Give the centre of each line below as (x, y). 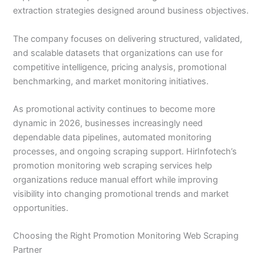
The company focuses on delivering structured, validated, (128, 39)
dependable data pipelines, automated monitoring (113, 137)
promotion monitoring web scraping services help (113, 165)
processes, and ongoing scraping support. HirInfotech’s (125, 151)
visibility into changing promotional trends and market (121, 194)
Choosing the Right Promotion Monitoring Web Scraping (126, 236)
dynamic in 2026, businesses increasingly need (108, 123)
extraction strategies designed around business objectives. (131, 11)
